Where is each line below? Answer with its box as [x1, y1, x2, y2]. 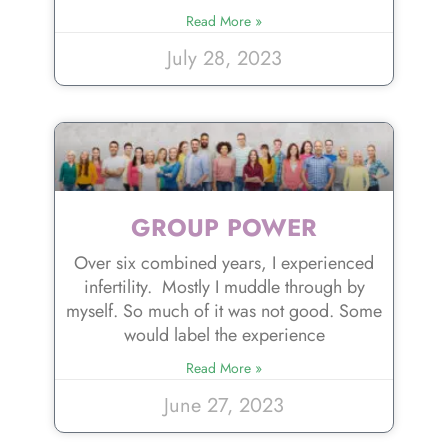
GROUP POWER [130, 210, 318, 246]
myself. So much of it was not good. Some [66, 298, 382, 325]
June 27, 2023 [164, 391, 284, 421]
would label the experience [123, 322, 325, 349]
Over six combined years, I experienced [74, 250, 374, 277]
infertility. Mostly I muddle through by [83, 274, 365, 301]
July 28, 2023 [166, 44, 282, 74]
